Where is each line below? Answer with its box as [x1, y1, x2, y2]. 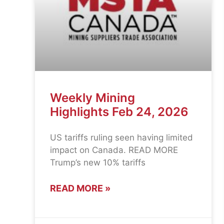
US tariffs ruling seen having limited [50, 132, 193, 143]
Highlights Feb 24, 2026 [50, 104, 188, 119]
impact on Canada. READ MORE [50, 145, 178, 155]
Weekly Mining [50, 90, 135, 105]
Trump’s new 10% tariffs [50, 157, 145, 168]
